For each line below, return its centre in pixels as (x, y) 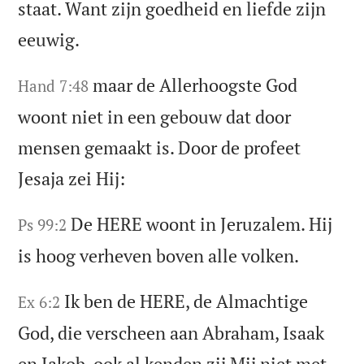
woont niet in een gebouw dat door (155, 116)
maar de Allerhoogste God (195, 84)
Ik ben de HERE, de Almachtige (186, 301)
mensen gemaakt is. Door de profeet (160, 147)
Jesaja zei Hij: (72, 178)
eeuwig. (49, 39)
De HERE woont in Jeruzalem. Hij (202, 223)
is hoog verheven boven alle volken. (159, 255)
